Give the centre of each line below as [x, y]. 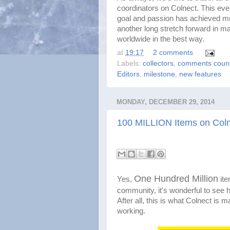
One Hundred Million [176, 178]
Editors [128, 74]
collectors [158, 64]
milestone [159, 74]
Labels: [130, 64]
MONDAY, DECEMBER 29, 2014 [166, 102]
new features [200, 74]
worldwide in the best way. [161, 39]
